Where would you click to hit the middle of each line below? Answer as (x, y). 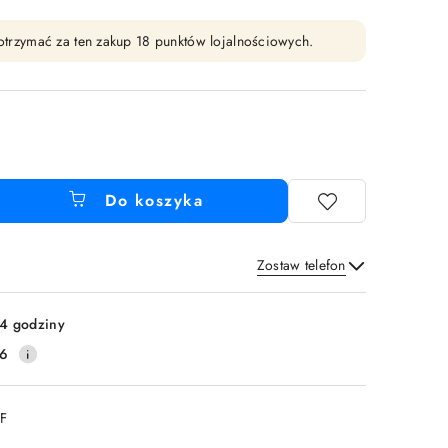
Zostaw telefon (301, 265)
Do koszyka (154, 200)
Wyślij (318, 291)
